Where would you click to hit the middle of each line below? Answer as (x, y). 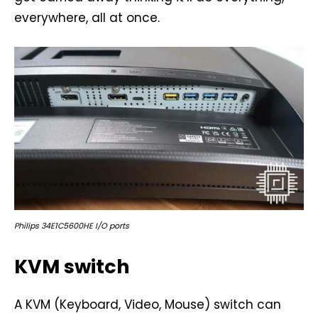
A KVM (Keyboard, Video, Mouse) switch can (148, 305)
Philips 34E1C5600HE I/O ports (72, 226)
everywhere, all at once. (87, 18)
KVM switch (72, 267)
